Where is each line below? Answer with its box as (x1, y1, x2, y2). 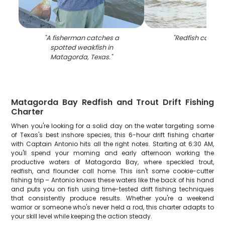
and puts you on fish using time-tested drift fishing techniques (11, 185, 214, 193)
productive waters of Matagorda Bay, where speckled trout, (11, 158, 214, 166)
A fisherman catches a (46, 33, 119, 43)
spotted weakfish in (50, 43, 113, 52)
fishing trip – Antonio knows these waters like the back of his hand (11, 176, 214, 184)
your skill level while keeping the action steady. (11, 212, 153, 220)
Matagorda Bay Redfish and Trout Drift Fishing (11, 96, 214, 108)
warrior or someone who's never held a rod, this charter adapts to (11, 203, 214, 211)
